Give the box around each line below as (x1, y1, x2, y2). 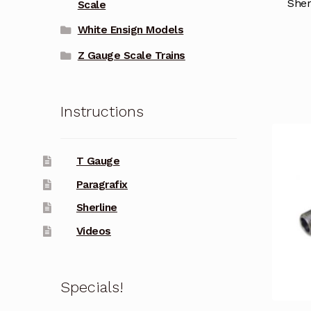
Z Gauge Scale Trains (77, 49, 185, 62)
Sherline (76, 201, 117, 215)
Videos (76, 224, 111, 237)
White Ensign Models (77, 24, 184, 37)
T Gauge (76, 155, 120, 168)
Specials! (60, 278, 123, 296)
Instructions (60, 102, 144, 120)
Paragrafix (76, 178, 128, 191)
